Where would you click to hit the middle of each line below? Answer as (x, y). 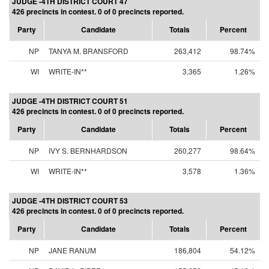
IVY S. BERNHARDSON (88, 150)
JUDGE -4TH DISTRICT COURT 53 (70, 201)
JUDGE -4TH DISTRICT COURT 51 (70, 101)
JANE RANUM (72, 250)
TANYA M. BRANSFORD (89, 51)
